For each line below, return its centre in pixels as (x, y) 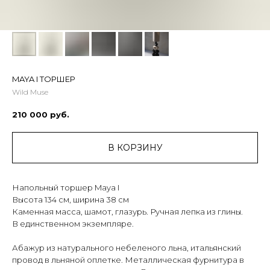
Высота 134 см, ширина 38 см (71, 199)
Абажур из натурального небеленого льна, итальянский (127, 247)
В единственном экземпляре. (73, 223)
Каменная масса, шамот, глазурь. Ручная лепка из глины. (127, 211)
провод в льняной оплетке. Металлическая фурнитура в (128, 259)
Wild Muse (30, 92)
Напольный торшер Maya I (66, 187)
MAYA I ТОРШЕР (44, 79)
